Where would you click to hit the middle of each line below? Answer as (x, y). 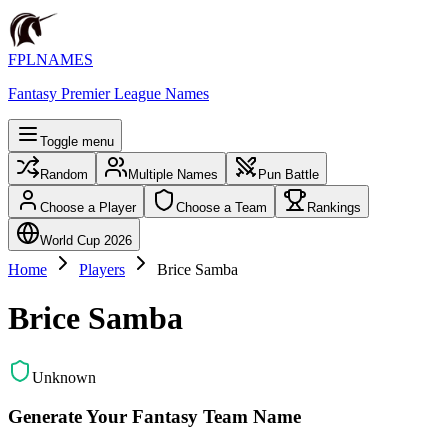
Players (102, 269)
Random (64, 174)
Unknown (64, 377)
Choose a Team (221, 207)
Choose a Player (88, 207)
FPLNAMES (50, 59)
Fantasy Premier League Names (108, 93)
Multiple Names (173, 174)
